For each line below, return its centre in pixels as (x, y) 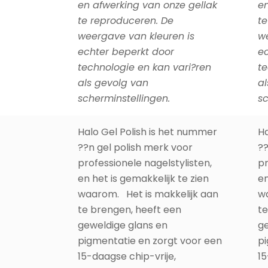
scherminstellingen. (124, 98)
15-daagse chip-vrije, (127, 256)
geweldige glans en (123, 225)
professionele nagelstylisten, (145, 163)
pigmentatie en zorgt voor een (150, 241)
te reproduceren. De (126, 21)
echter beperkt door (126, 52)
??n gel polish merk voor (135, 147)
